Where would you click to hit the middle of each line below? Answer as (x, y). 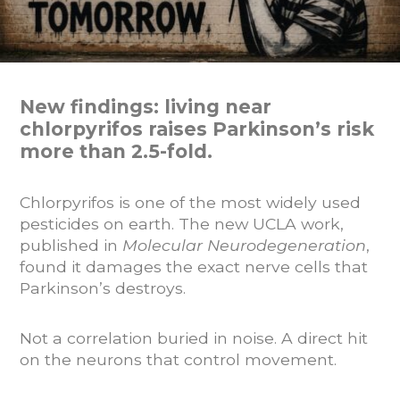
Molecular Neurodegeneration (244, 245)
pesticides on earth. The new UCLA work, (182, 223)
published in (71, 245)
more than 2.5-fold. (116, 151)
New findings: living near (146, 106)
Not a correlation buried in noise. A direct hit (194, 337)
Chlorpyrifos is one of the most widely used (190, 202)
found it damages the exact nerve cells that (194, 266)
